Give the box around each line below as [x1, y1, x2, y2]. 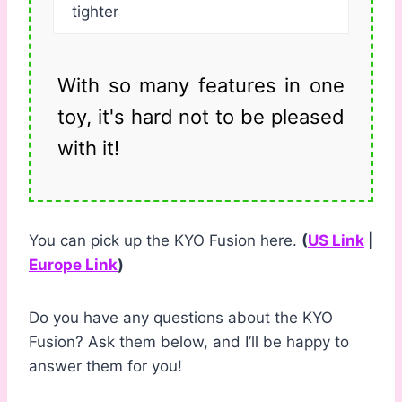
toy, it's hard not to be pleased [57, 105, 345, 129]
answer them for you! [29, 357, 182, 376]
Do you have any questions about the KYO [29, 309, 333, 328]
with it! [57, 136, 119, 161]
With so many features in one [57, 74, 345, 98]
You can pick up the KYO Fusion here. [29, 232, 301, 250]
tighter [72, 3, 118, 22]
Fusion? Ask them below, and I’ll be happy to [29, 333, 349, 352]
